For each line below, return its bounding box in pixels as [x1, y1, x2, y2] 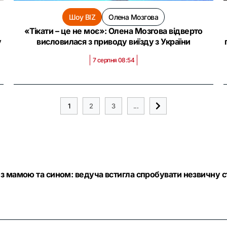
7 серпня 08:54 [92, 56, 135, 64]
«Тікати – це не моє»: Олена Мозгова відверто [24, 26, 203, 36]
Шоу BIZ [68, 13, 96, 21]
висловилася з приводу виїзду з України [36, 36, 191, 47]
